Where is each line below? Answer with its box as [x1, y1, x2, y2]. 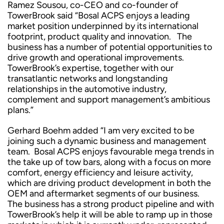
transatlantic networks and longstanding [7, 73, 168, 84]
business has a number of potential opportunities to [7, 41, 212, 52]
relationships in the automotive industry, [7, 83, 166, 94]
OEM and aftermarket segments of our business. [7, 188, 201, 199]
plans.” [7, 104, 33, 115]
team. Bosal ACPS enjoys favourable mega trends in [7, 146, 214, 157]
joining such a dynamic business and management [7, 135, 206, 146]
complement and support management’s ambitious [7, 94, 210, 105]
